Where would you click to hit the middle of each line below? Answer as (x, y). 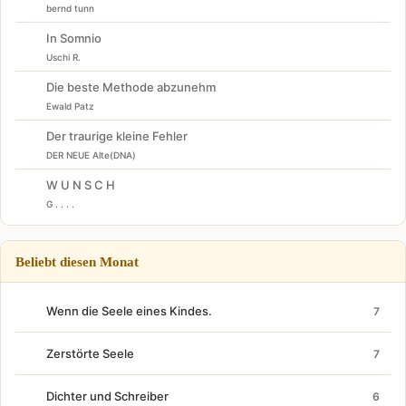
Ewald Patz (70, 106)
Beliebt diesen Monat (77, 261)
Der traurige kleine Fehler (117, 136)
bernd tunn (70, 8)
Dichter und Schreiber (107, 396)
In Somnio (74, 38)
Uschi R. (63, 57)
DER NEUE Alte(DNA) (91, 155)
